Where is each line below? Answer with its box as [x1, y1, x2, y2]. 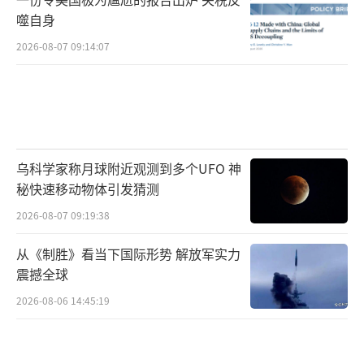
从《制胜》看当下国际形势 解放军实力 [16, 244, 240, 264]
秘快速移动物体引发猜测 [16, 179, 159, 199]
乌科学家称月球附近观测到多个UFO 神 [16, 158, 241, 179]
